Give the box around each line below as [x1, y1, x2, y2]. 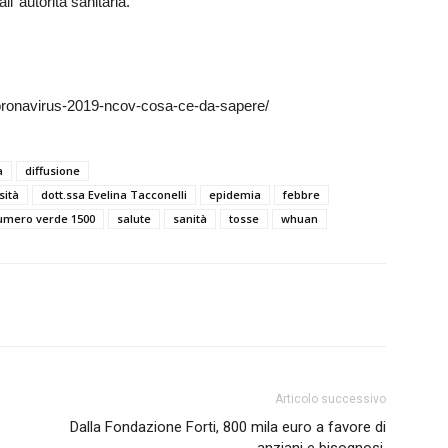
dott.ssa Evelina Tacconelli [41, 187, 187, 202]
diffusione [25, 163, 80, 178]
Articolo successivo [275, 392, 386, 406]
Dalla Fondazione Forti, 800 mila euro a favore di [70, 418, 386, 436]
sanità [173, 211, 207, 226]
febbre [283, 187, 320, 202]
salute [117, 211, 151, 226]
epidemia [209, 187, 261, 202]
